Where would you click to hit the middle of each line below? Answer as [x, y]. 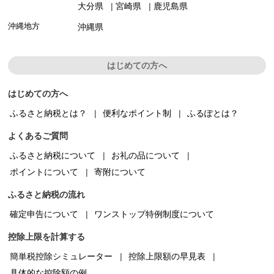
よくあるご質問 [38, 135]
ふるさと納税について [53, 155]
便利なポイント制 [137, 113]
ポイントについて [44, 172]
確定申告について [44, 214]
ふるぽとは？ [213, 113]
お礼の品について [146, 155]
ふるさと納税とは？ [49, 113]
